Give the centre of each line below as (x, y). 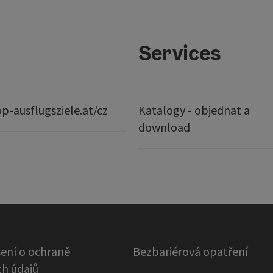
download (164, 127)
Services (179, 53)
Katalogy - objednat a (194, 110)
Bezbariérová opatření (191, 252)
